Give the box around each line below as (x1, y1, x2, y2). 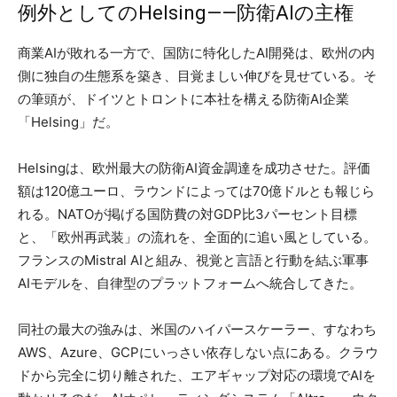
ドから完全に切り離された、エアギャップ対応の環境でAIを (18, 366, 376, 384)
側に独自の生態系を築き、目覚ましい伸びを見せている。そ (18, 66, 377, 84)
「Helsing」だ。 (18, 113, 119, 130)
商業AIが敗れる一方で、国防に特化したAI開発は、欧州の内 (18, 43, 375, 61)
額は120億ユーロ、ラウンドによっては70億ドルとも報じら (18, 182, 375, 199)
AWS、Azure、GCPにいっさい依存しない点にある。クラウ (18, 343, 378, 361)
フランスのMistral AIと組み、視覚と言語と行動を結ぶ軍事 (18, 251, 369, 269)
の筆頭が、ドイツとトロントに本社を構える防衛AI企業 (18, 90, 349, 107)
